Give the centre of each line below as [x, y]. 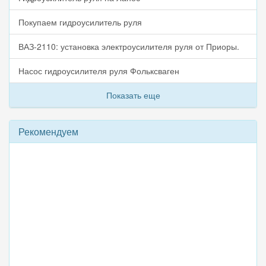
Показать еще [133, 95]
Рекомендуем [48, 132]
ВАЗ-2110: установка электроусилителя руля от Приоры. [129, 47]
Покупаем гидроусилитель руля [80, 22]
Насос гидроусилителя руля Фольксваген [99, 71]
